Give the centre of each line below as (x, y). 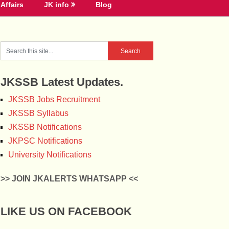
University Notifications (50, 155)
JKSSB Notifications (45, 127)
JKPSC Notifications (45, 141)
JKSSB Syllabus (38, 113)
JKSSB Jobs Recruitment (54, 99)
